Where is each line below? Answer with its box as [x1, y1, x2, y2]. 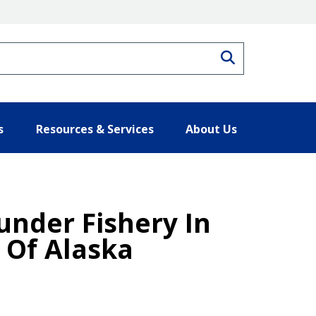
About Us [186, 121, 237, 137]
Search [234, 50, 281, 61]
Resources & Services [35, 121, 154, 137]
